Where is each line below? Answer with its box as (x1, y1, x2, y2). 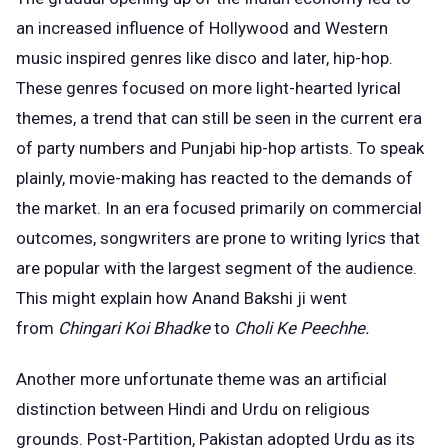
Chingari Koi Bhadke (58, 318, 214, 339)
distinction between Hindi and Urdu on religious (16, 398, 370, 419)
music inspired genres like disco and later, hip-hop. (16, 48, 393, 69)
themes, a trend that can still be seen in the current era (16, 108, 422, 129)
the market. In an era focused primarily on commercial (16, 198, 422, 219)
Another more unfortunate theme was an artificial (16, 368, 387, 389)
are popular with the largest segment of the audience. (16, 258, 417, 279)
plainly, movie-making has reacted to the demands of (16, 168, 413, 189)
